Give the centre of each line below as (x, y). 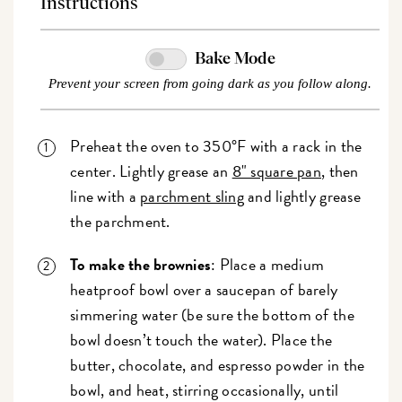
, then (340, 171)
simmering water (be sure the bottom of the (212, 315)
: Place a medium (268, 265)
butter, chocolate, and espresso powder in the (218, 365)
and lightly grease (302, 197)
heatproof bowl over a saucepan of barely (204, 290)
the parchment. (124, 222)
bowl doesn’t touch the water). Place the (201, 340)
